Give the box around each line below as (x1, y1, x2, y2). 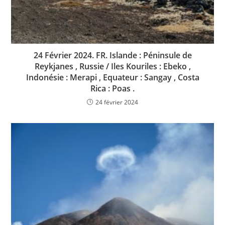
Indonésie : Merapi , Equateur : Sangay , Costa (26, 72, 199, 83)
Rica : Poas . (90, 83, 135, 94)
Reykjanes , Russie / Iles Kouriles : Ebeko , (34, 61, 191, 72)
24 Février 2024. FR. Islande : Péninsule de (33, 50, 192, 61)
